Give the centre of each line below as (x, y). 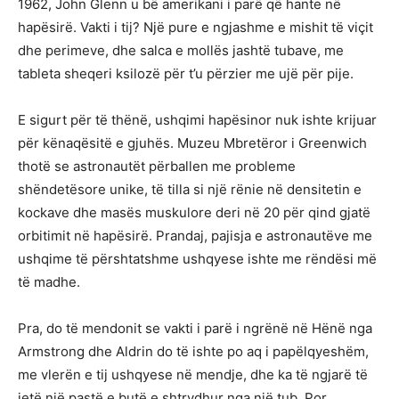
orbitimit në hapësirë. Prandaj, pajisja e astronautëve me (195, 235)
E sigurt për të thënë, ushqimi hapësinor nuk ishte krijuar (197, 119)
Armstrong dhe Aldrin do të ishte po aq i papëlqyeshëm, (193, 351)
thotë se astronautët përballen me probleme (157, 166)
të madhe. (49, 281)
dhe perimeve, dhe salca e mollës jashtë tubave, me (181, 50)
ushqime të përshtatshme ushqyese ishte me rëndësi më (197, 258)
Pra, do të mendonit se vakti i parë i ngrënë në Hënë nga (195, 328)
